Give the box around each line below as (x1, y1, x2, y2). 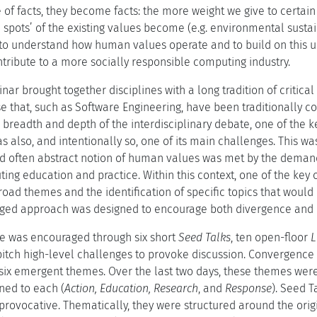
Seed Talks (178, 231, 231, 244)
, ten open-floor (231, 231, 311, 244)
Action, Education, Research (64, 282, 198, 295)
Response (225, 282, 272, 295)
